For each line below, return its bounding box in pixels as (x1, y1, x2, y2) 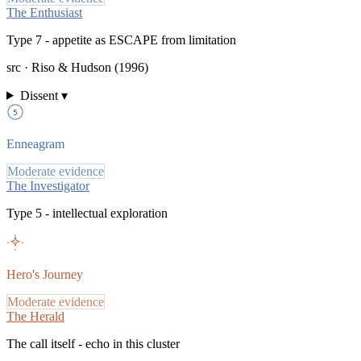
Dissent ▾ (19, 88, 68, 102)
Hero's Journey (6, 267, 83, 281)
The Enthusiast (6, 5, 82, 19)
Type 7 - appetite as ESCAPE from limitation (6, 32, 236, 47)
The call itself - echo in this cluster (6, 336, 180, 351)
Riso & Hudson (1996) (31, 60, 148, 74)
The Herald (6, 309, 64, 323)
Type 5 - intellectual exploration (6, 205, 168, 220)
